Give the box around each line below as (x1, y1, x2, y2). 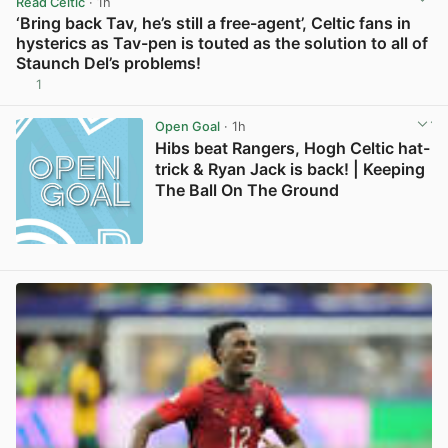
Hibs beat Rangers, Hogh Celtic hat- (154, 138, 430, 159)
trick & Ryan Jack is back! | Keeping (154, 159, 425, 180)
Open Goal (154, 119, 220, 135)
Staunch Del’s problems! (16, 52, 201, 73)
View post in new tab (302, 84, 430, 100)
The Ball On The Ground (154, 180, 339, 201)
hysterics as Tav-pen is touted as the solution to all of (16, 32, 428, 53)
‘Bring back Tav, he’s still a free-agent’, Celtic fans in (16, 12, 411, 33)
